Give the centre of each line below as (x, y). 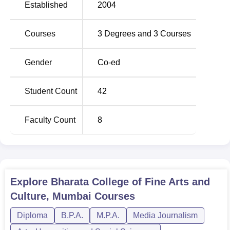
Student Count (51, 91)
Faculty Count (50, 120)
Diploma (32, 215)
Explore (31, 182)
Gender (38, 62)
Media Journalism (165, 215)
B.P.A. (72, 215)
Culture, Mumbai (51, 196)
